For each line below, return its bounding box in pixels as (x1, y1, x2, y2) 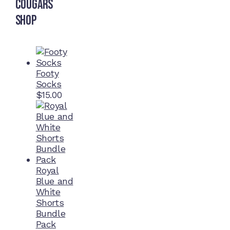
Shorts (35, 197, 64, 208)
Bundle (35, 208, 66, 219)
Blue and (35, 176, 73, 187)
